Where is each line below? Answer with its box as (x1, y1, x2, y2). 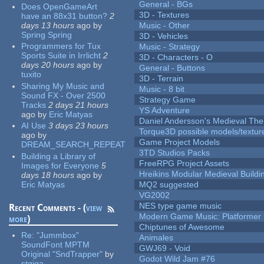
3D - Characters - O (139, 52, 213, 62)
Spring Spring (21, 29, 72, 39)
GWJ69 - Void (139, 243, 191, 253)
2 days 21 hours (48, 100, 109, 110)
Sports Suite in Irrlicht (21, 51, 101, 61)
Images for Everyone (21, 160, 100, 170)
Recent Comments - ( (9, 202, 87, 213)
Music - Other (139, 21, 190, 31)
